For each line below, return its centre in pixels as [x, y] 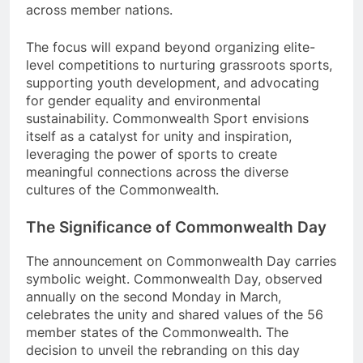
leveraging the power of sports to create [152, 154]
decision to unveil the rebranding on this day [163, 350]
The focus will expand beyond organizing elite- [171, 47]
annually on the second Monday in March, [154, 297]
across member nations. [99, 10]
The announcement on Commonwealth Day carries [181, 261]
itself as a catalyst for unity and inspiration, [159, 137]
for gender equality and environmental [143, 101]
